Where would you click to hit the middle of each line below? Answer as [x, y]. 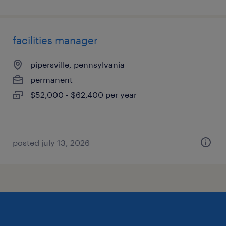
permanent [51, 79]
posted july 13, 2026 [51, 143]
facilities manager [55, 40]
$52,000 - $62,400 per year [83, 95]
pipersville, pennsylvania [77, 64]
